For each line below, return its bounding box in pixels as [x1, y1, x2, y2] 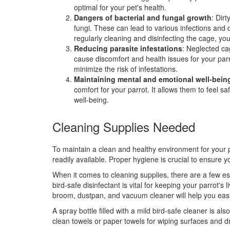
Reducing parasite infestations [74, 43, 182, 53]
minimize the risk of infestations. [74, 63, 178, 74]
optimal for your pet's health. [74, 2, 166, 12]
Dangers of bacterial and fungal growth [74, 12, 212, 23]
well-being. [74, 94, 109, 105]
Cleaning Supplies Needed [52, 117, 195, 136]
